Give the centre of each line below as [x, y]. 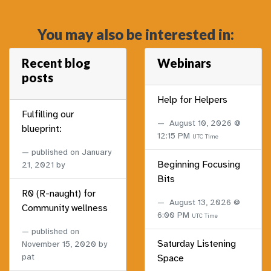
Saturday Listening [197, 244]
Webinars [184, 63]
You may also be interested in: [135, 34]
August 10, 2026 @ [205, 123]
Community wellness [65, 208]
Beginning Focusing [199, 165]
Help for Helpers [192, 100]
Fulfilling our [48, 115]
